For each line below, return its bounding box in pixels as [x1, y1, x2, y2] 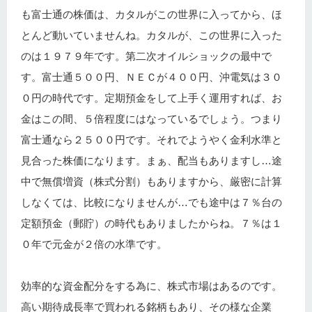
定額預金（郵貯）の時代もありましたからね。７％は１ [21, 217, 282, 229]
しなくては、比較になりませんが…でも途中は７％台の [21, 196, 282, 208]
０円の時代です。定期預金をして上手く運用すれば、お [21, 92, 282, 104]
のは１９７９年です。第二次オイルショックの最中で [21, 50, 272, 62]
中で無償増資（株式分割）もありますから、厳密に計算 [21, 175, 282, 187]
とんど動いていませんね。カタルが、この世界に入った [21, 29, 282, 41]
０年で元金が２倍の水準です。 [21, 238, 167, 250]
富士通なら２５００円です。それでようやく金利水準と [21, 134, 282, 146]
